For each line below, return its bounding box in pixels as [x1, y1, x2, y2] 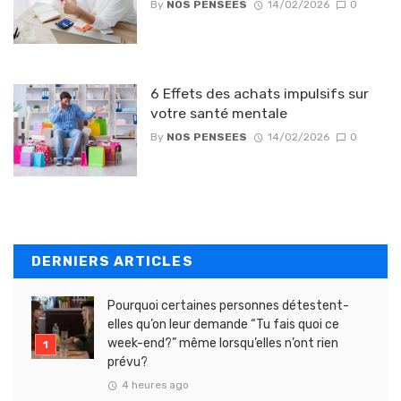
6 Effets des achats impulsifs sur [149, 84, 369, 102]
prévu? [107, 354, 148, 371]
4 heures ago [121, 378, 189, 391]
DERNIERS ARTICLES [31, 253, 193, 270]
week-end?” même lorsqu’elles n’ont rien [107, 336, 338, 352]
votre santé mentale [149, 104, 287, 122]
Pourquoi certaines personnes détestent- [107, 298, 349, 314]
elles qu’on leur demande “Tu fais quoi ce [107, 317, 339, 333]
